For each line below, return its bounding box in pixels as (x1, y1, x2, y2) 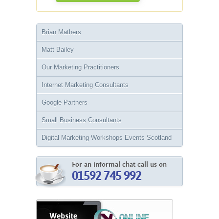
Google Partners (42, 98, 88, 106)
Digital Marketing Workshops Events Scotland (42, 133, 172, 141)
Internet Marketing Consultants (42, 81, 129, 88)
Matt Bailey (42, 45, 74, 53)
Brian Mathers (42, 28, 81, 36)
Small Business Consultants (42, 116, 122, 124)
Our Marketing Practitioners (42, 63, 119, 71)
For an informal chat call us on (71, 160, 167, 169)
